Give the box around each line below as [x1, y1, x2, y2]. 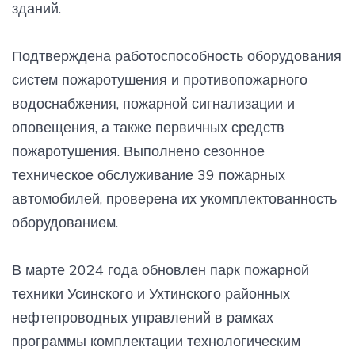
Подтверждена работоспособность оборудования [12, 46, 342, 65]
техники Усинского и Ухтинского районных [12, 284, 290, 303]
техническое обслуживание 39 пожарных [12, 165, 285, 184]
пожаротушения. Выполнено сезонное [12, 141, 265, 160]
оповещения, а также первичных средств [12, 117, 284, 136]
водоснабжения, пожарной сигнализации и [12, 94, 295, 113]
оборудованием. [12, 212, 118, 231]
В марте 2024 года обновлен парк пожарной [12, 260, 309, 279]
